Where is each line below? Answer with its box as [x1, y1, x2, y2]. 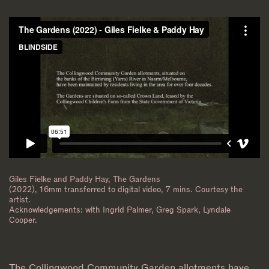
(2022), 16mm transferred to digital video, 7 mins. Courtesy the [9, 184, 243, 195]
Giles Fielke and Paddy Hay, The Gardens [9, 174, 160, 185]
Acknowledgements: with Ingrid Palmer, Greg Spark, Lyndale [9, 205, 231, 216]
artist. [9, 195, 31, 205]
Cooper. [9, 215, 37, 226]
